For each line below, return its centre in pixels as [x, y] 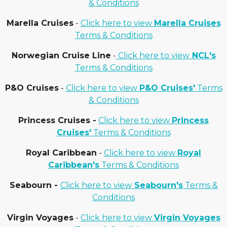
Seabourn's [157, 185]
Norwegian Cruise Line [61, 55]
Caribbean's [74, 165]
